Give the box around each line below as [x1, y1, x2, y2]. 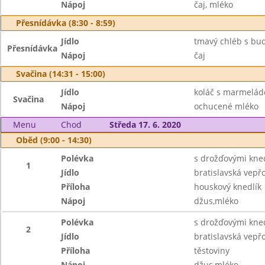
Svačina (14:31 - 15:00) [16, 68, 105, 79]
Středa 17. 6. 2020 [109, 119, 181, 130]
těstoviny [193, 245, 230, 256]
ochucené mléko [193, 101, 258, 112]
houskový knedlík [193, 181, 261, 192]
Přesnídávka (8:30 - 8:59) [16, 17, 115, 28]
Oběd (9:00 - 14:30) [16, 134, 92, 146]
